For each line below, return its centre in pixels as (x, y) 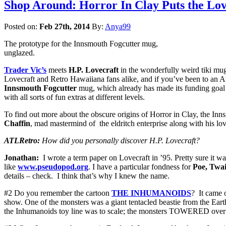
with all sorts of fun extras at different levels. (74, 97)
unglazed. (19, 53)
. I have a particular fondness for (140, 167)
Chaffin (17, 124)
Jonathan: (21, 158)
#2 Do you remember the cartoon (58, 193)
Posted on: (22, 27)
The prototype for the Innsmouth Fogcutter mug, (81, 44)
